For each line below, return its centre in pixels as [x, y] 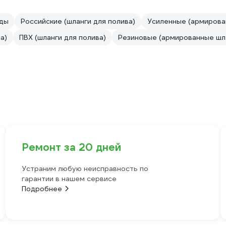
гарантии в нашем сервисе [69, 179]
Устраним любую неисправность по [85, 169]
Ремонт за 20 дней [71, 148]
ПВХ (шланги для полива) [63, 38]
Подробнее [42, 189]
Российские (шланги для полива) [78, 21]
